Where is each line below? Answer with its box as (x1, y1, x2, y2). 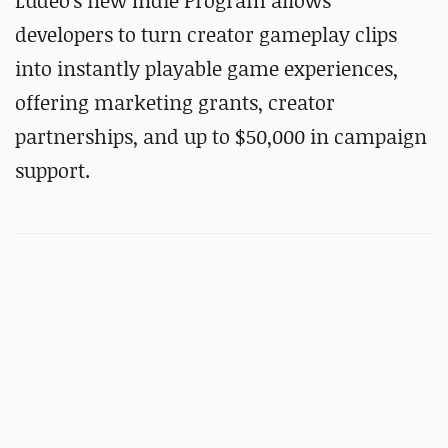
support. (15, 157, 90, 184)
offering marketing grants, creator (15, 89, 335, 116)
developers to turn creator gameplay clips (15, 21, 397, 48)
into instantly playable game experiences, (15, 55, 398, 82)
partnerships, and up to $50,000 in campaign (15, 123, 427, 150)
